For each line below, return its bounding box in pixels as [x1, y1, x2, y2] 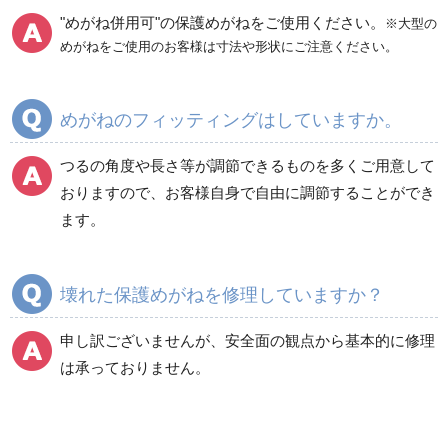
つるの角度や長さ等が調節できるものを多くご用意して [60, 156, 435, 174]
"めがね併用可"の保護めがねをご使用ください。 [60, 13, 385, 31]
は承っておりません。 [60, 358, 210, 376]
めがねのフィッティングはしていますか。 [60, 109, 402, 130]
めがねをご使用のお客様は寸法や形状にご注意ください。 [60, 38, 398, 54]
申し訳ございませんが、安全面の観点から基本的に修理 [60, 331, 435, 349]
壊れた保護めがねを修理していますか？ [60, 284, 384, 305]
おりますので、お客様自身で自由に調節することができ [60, 183, 435, 201]
